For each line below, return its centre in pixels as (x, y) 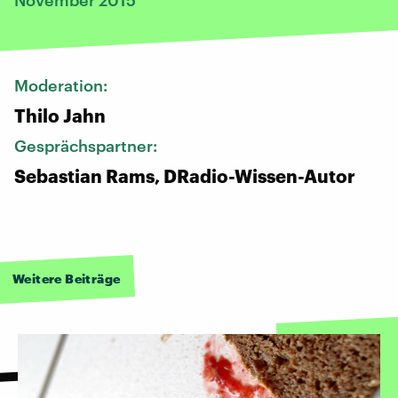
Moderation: (63, 85)
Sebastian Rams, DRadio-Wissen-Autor (185, 175)
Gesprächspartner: (88, 145)
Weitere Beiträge (67, 278)
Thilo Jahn (60, 115)
